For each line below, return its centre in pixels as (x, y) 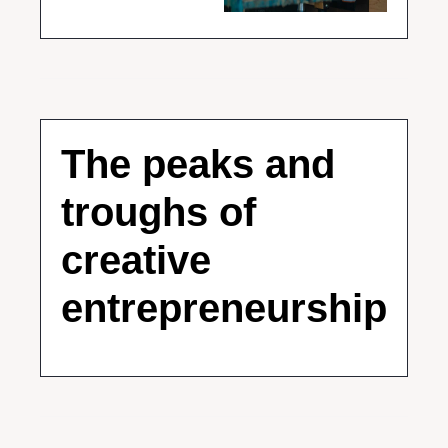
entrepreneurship (224, 308)
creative (136, 260)
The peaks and (198, 164)
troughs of (158, 212)
